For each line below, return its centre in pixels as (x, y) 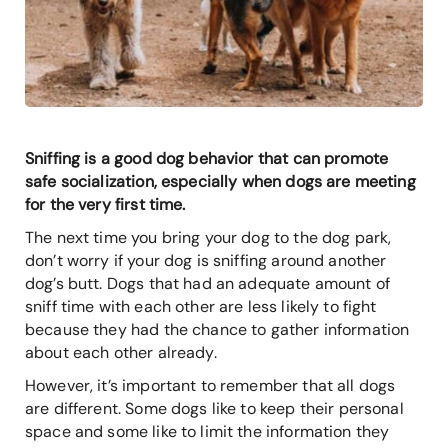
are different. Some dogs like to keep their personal (214, 409)
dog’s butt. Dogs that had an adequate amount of (208, 284)
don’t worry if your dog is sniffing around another (206, 261)
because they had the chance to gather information (217, 330)
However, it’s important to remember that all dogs (210, 386)
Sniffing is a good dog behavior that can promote (207, 159)
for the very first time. (105, 205)
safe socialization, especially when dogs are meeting (220, 182)
